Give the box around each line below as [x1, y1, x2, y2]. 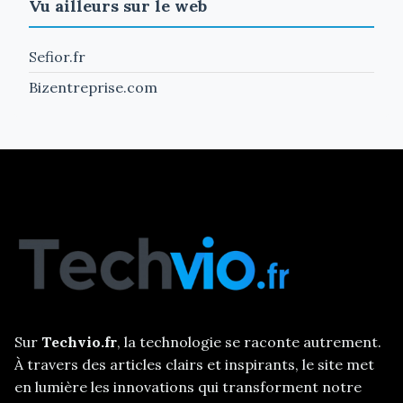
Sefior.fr [29, 47, 85, 66]
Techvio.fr [41, 333, 117, 351]
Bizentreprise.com [29, 77, 157, 96]
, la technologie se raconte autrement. [117, 333, 381, 351]
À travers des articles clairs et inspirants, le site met [14, 355, 374, 373]
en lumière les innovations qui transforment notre [14, 378, 362, 396]
